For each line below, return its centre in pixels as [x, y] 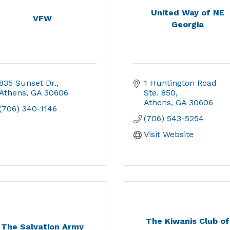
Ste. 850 [160, 93]
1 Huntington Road [180, 83]
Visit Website [169, 134]
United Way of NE [187, 12]
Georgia [187, 24]
